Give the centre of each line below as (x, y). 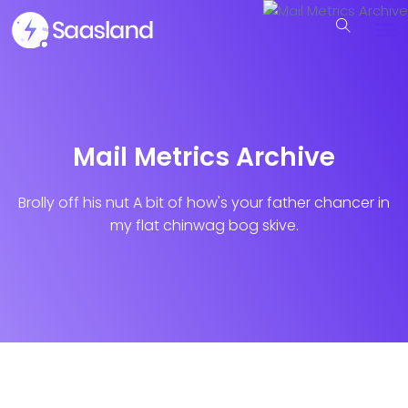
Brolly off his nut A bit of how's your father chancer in (204, 203)
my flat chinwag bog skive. (204, 225)
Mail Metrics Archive (204, 157)
